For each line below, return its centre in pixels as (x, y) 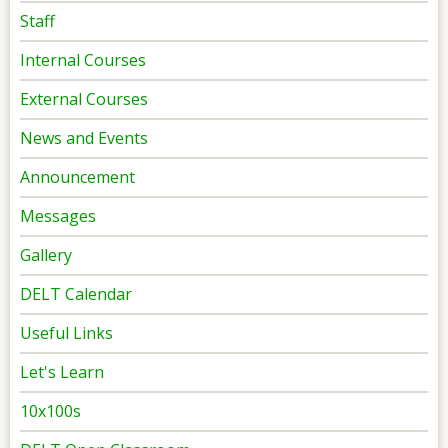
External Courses (84, 98)
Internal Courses (83, 59)
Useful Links (66, 332)
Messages (58, 215)
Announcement (77, 176)
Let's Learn (62, 371)
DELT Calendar (76, 293)
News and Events (84, 137)
